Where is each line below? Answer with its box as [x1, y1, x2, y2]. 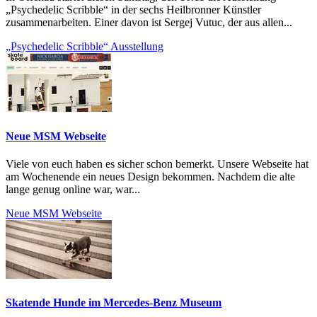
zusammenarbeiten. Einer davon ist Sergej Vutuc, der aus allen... [6, 16, 292, 29]
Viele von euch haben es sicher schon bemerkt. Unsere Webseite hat [6, 157, 309, 170]
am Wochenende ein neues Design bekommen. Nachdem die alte [6, 170, 295, 183]
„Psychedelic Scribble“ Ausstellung [6, 40, 163, 53]
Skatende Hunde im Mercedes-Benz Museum [6, 296, 221, 309]
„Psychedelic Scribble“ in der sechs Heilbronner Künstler [6, 4, 261, 16]
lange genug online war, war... [6, 183, 140, 195]
